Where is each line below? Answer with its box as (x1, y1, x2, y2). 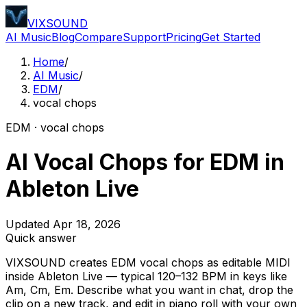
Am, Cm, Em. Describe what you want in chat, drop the (5, 282, 293, 297)
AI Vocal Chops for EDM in (5, 149, 284, 176)
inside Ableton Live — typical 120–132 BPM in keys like (5, 269, 287, 283)
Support (123, 30, 166, 44)
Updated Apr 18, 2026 (5, 217, 121, 231)
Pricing (166, 30, 201, 44)
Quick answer (5, 230, 77, 245)
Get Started (201, 30, 260, 44)
